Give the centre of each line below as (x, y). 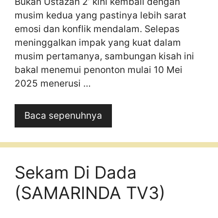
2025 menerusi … (53, 83)
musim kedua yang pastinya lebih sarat (100, 15)
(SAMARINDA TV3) (90, 193)
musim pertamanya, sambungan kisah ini (104, 56)
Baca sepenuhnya (63, 116)
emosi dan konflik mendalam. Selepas (97, 29)
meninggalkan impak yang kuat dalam (98, 42)
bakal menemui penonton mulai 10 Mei (99, 70)
